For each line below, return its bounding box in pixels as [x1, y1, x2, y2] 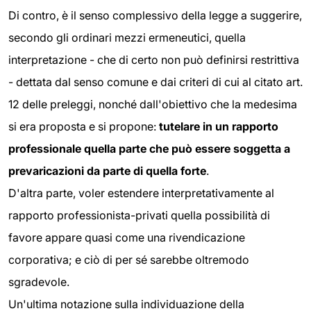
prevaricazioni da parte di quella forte [8, 164, 206, 178]
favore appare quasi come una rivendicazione [8, 230, 245, 245]
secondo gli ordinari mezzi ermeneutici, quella [8, 31, 246, 45]
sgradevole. [8, 275, 69, 289]
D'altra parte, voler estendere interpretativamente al [8, 186, 274, 201]
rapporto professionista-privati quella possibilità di [8, 208, 270, 223]
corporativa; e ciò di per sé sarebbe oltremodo [8, 253, 249, 267]
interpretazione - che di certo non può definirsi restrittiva [8, 53, 299, 67]
